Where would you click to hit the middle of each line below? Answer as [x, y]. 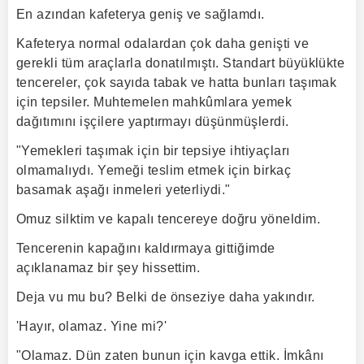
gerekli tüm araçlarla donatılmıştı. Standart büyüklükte [181, 63]
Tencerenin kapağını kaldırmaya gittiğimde [146, 248]
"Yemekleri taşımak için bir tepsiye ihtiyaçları [153, 151]
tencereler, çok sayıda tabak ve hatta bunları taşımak [177, 82]
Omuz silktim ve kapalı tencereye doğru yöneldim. [169, 219]
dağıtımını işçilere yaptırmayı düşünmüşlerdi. [153, 121]
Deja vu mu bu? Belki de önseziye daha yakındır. [166, 297]
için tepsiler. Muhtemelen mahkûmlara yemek [154, 102]
